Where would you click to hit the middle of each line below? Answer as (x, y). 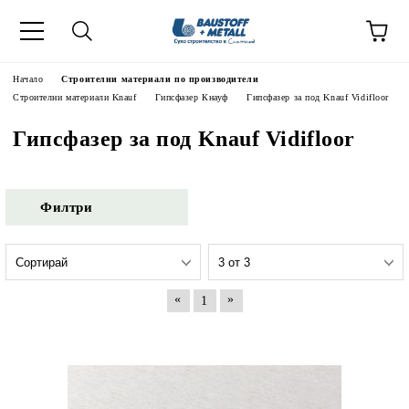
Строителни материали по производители (160, 79)
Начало (28, 79)
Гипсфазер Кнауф (191, 97)
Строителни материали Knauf (75, 97)
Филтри (67, 207)
